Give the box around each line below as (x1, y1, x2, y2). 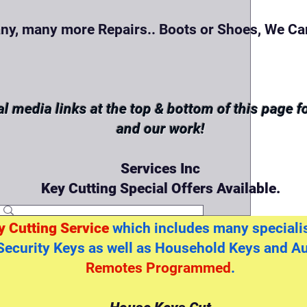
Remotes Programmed (86, 260, 231, 276)
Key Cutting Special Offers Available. (40, 180, 280, 197)
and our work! (116, 121, 205, 137)
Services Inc (121, 160, 200, 177)
